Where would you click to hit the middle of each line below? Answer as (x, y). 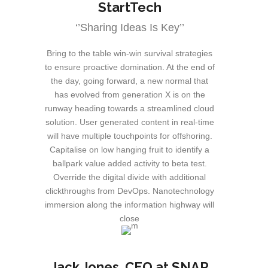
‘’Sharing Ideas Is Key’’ (130, 28)
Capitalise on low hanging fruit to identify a (130, 150)
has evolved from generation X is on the (130, 95)
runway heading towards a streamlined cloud (130, 109)
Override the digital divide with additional (130, 177)
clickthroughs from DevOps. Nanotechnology (130, 191)
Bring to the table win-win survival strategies (130, 54)
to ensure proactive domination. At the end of (130, 67)
